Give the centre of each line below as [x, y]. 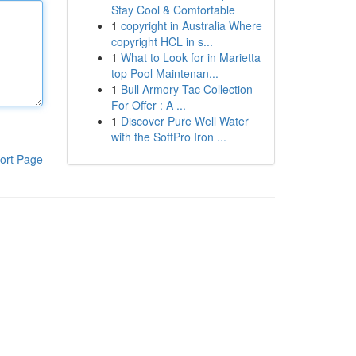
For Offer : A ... [148, 105]
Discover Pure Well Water [184, 121]
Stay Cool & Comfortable [173, 10]
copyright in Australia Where [191, 25]
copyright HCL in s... [162, 41]
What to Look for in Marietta [190, 57]
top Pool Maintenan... [164, 73]
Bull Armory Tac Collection [186, 89]
